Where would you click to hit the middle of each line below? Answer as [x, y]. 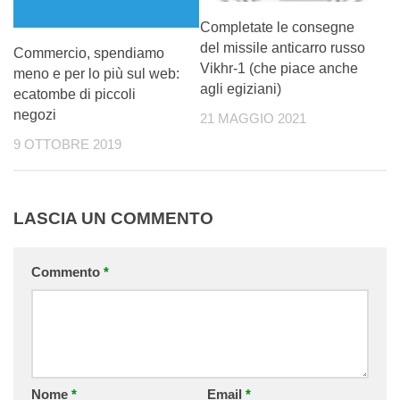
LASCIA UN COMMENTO [113, 218]
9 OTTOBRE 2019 [67, 145]
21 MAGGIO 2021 [253, 118]
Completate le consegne [277, 27]
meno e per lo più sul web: [96, 74]
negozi [35, 115]
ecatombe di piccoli [75, 95]
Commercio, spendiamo [89, 54]
